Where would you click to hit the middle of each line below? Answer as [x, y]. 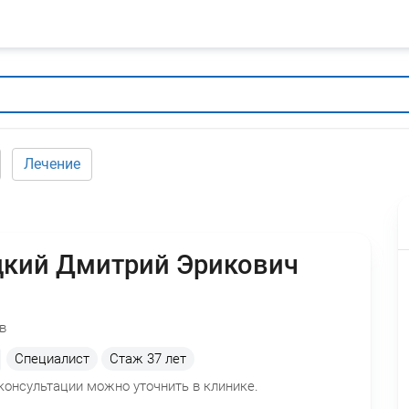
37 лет [166, 359]
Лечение [52, 164]
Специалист [52, 359]
